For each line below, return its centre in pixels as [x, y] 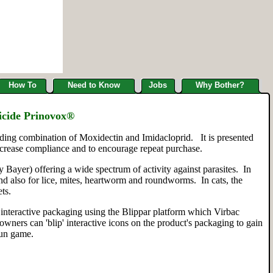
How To [22, 85]
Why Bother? [220, 85]
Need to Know [94, 85]
